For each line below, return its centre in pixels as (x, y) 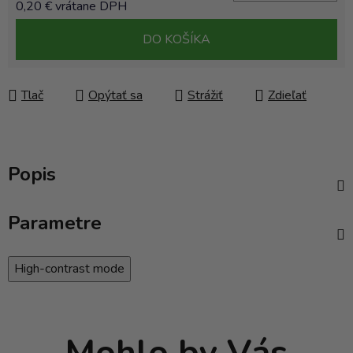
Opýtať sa (115, 96)
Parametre (55, 223)
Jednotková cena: (61, 31)
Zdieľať (287, 96)
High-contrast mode (69, 269)
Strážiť (205, 96)
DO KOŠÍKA (176, 40)
